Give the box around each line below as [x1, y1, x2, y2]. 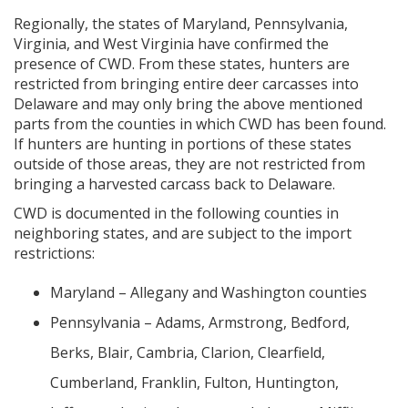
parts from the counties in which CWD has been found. [14, 113, 386, 134]
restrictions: [14, 242, 95, 263]
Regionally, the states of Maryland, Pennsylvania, [14, 13, 348, 34]
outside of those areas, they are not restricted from [14, 153, 365, 174]
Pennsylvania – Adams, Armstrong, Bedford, [50, 311, 350, 332]
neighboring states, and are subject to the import [14, 222, 352, 243]
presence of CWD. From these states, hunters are [14, 53, 350, 74]
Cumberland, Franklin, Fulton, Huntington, [50, 372, 339, 393]
